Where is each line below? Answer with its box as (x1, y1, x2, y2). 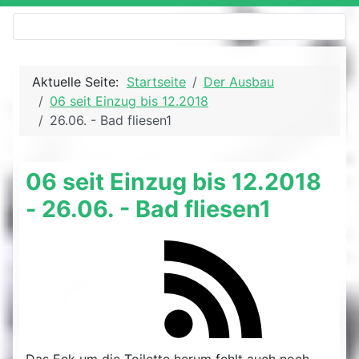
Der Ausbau (204, 74, 274, 90)
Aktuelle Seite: (32, 74, 127, 90)
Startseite (127, 74, 186, 90)
